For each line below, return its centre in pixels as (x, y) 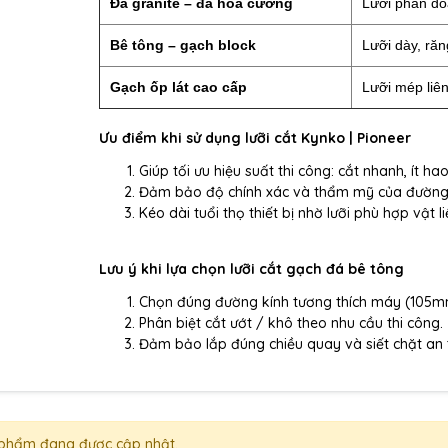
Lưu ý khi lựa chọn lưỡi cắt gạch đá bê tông (252, 269)
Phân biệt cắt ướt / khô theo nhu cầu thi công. (291, 323)
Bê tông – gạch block (183, 45)
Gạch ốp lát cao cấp (179, 87)
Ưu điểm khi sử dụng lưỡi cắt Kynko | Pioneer (255, 138)
